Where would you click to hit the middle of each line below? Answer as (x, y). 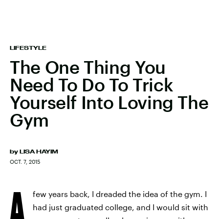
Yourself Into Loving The (109, 102)
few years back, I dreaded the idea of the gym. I (120, 194)
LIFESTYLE (28, 48)
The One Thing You (88, 67)
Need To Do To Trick (91, 85)
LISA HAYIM (39, 152)
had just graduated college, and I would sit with (120, 207)
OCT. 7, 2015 (25, 162)
